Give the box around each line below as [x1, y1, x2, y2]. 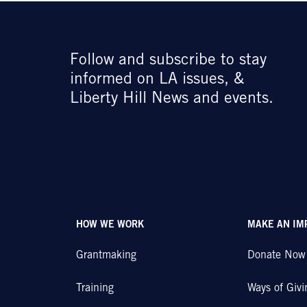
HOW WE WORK [76, 221, 145, 230]
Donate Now [247, 250, 306, 261]
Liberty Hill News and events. [69, 91, 273, 107]
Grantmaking [76, 250, 137, 261]
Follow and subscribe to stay [69, 53, 267, 69]
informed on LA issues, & [69, 72, 244, 88]
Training [76, 283, 114, 294]
